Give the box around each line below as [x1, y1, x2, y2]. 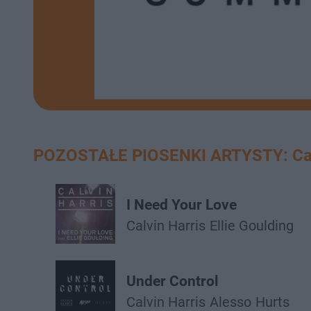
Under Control [126, 273, 219, 289]
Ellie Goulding [210, 217, 294, 234]
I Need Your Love [126, 196, 237, 213]
